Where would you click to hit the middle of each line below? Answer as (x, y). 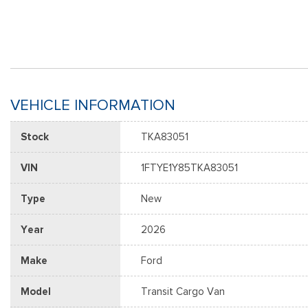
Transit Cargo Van (183, 291)
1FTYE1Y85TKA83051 (189, 168)
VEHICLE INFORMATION (93, 105)
